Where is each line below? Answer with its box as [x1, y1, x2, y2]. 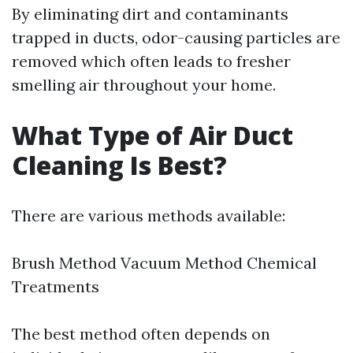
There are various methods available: [12, 206, 285, 225]
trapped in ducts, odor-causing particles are [12, 28, 340, 47]
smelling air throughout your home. [12, 75, 276, 95]
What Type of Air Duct [12, 118, 293, 152]
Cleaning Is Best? [12, 148, 227, 182]
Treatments [12, 277, 99, 296]
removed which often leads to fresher [12, 51, 291, 71]
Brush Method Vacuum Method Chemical [12, 253, 317, 273]
